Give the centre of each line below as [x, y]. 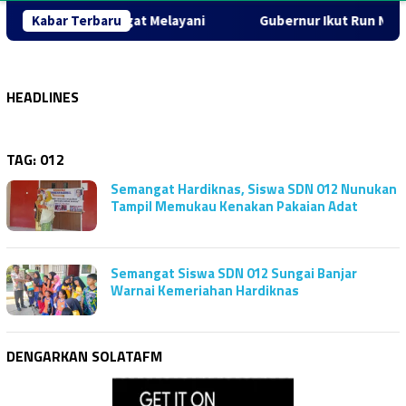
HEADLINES [43, 97]
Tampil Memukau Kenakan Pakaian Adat [234, 206]
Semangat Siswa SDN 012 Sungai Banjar [234, 273]
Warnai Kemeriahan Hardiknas [205, 290]
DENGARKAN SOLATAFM [84, 356]
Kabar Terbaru [77, 20]
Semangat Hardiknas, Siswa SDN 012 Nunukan [254, 188]
